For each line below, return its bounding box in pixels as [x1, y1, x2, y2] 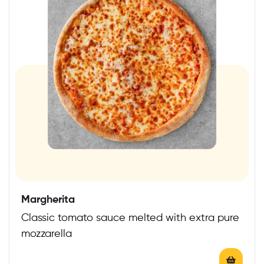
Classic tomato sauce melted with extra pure [21, 212, 239, 223]
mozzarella [21, 228, 72, 239]
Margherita [21, 194, 75, 205]
